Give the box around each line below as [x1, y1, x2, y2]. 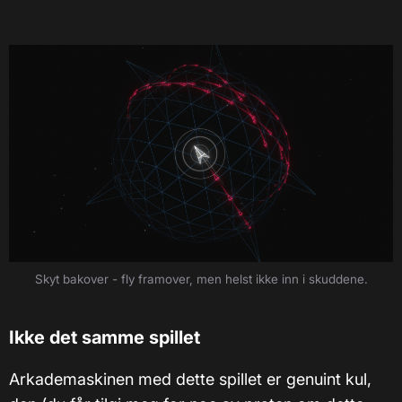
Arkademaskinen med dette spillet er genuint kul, [9, 369, 371, 389]
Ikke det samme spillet [9, 326, 200, 348]
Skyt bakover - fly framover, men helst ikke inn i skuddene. [34, 271, 368, 286]
